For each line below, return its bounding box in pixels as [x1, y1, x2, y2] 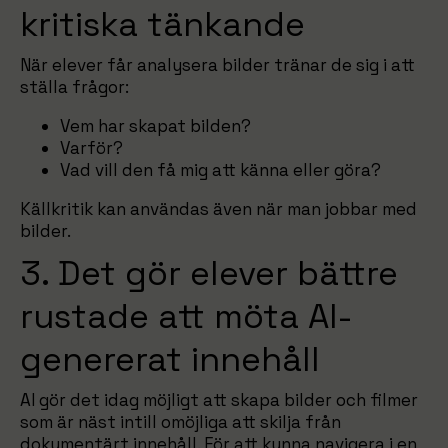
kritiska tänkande [20, 3, 305, 46]
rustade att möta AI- [20, 295, 353, 338]
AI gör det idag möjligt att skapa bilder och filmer [20, 389, 418, 411]
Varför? [60, 137, 123, 159]
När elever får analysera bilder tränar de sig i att [20, 54, 415, 76]
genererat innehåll [20, 338, 320, 381]
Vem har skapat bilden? [60, 115, 251, 137]
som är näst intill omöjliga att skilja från [20, 411, 341, 433]
